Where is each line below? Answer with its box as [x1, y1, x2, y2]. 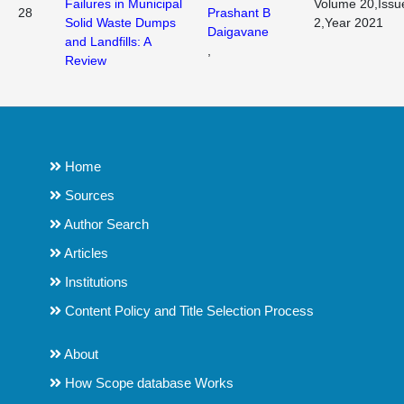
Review [65, 53, 106, 68]
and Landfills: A [65, 34, 151, 49]
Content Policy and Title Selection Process [61, 303, 314, 318]
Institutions [61, 274, 128, 289]
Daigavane [207, 24, 269, 39]
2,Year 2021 [314, 15, 383, 30]
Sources [61, 188, 115, 203]
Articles [61, 245, 108, 261]
